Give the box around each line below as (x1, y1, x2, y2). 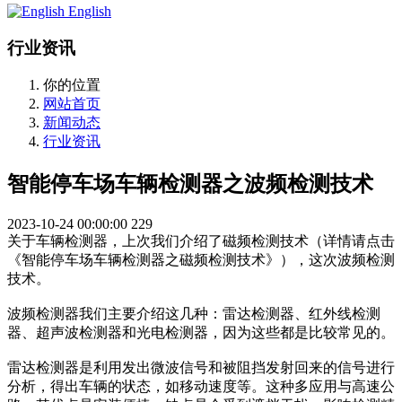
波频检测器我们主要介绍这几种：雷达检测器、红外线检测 (7, 306, 380, 322)
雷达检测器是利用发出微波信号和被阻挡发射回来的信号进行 (7, 360, 395, 376)
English (68, 4, 111, 19)
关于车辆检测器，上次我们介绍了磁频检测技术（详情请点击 (7, 233, 395, 249)
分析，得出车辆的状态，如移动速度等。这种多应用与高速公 (7, 379, 395, 395)
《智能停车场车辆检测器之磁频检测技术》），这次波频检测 (7, 252, 395, 268)
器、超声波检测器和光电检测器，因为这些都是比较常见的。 (7, 325, 395, 341)
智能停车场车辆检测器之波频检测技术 (7, 172, 373, 197)
